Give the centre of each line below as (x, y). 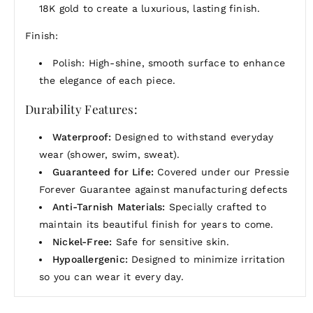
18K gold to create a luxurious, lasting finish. (150, 9)
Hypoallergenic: (90, 260)
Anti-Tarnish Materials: (109, 207)
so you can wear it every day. (111, 277)
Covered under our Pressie (222, 172)
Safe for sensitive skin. (171, 242)
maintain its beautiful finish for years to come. (156, 225)
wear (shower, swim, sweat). (110, 155)
